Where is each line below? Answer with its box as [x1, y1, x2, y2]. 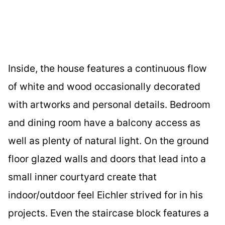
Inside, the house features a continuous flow [8, 62, 207, 74]
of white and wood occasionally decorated [8, 80, 200, 92]
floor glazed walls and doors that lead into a [8, 152, 206, 165]
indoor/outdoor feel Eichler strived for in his [8, 188, 203, 201]
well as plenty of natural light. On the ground [8, 134, 209, 147]
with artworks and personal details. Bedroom [8, 98, 210, 110]
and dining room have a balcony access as [8, 116, 200, 129]
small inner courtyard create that [8, 170, 157, 183]
